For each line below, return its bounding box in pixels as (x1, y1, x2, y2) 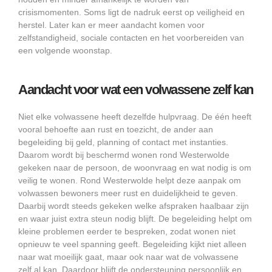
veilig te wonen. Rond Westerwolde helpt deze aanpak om (18, 175, 241, 185)
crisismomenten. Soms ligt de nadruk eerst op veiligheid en (18, 7, 245, 17)
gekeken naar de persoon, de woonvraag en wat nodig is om (18, 162, 251, 172)
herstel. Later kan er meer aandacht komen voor (18, 19, 205, 30)
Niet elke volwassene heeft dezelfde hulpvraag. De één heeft (18, 111, 251, 121)
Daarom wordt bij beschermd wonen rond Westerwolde (18, 149, 229, 160)
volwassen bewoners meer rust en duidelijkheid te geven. (18, 188, 238, 198)
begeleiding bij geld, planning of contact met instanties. (18, 137, 228, 147)
